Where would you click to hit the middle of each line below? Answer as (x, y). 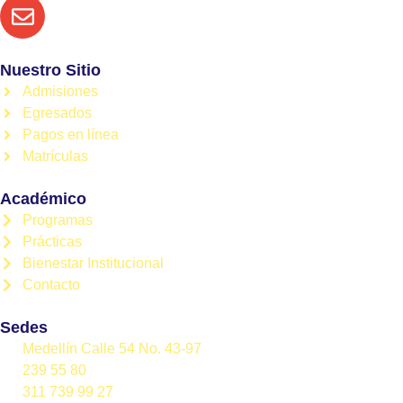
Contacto (51, 285)
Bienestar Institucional (93, 263)
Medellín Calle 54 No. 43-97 (112, 349)
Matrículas (55, 156)
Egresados (57, 113)
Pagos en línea (71, 134)
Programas (58, 220)
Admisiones (60, 91)
